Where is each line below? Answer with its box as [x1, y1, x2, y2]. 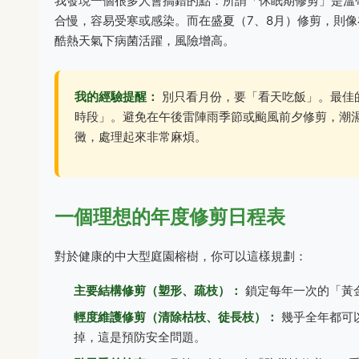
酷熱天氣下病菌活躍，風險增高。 [54, 33, 235, 48]
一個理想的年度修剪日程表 [54, 205, 285, 228]
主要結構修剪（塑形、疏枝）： [74, 283, 242, 298]
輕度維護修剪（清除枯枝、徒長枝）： [74, 309, 278, 325]
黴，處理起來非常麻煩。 [75, 129, 207, 144]
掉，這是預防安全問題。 [74, 329, 206, 345]
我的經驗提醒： [75, 89, 159, 104]
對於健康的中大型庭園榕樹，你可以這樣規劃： [54, 248, 307, 264]
